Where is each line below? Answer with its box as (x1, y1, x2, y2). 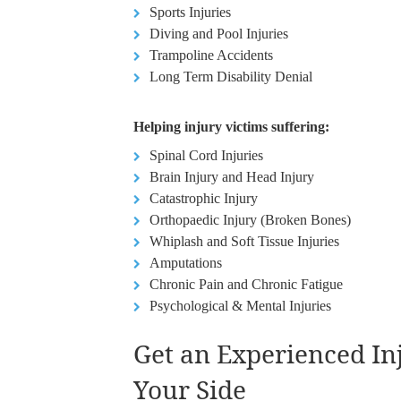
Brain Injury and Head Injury (149, 169, 315, 185)
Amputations (149, 255, 223, 271)
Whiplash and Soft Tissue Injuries (149, 234, 340, 250)
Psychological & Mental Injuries (149, 298, 332, 314)
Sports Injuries (149, 4, 232, 21)
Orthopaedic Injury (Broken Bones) (149, 212, 352, 228)
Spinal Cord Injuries (149, 148, 264, 164)
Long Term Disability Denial (149, 69, 313, 85)
